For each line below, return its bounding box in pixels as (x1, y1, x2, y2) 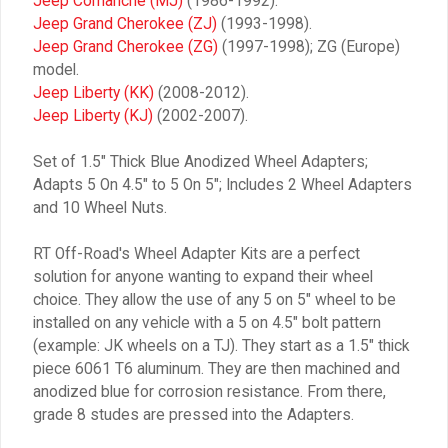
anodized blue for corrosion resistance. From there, (33, 383, 386, 401)
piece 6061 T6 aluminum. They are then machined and (33, 360, 400, 378)
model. (33, 61, 79, 79)
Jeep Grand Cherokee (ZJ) (33, 15, 217, 33)
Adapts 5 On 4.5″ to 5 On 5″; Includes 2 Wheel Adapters (33, 176, 412, 194)
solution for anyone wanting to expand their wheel (33, 268, 373, 286)
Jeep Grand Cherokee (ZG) (33, 38, 218, 56)
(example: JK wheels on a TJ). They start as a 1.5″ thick (33, 337, 410, 355)
